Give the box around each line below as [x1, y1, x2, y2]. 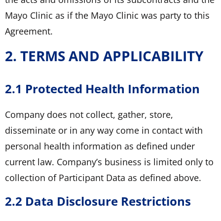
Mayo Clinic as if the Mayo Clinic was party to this [5, 9, 210, 21]
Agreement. [5, 25, 53, 37]
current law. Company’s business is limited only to [5, 155, 214, 168]
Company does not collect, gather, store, [5, 108, 173, 120]
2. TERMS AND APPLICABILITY [5, 46, 203, 65]
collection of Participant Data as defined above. [5, 171, 201, 184]
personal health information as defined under [5, 140, 195, 152]
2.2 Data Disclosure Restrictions [5, 192, 191, 209]
